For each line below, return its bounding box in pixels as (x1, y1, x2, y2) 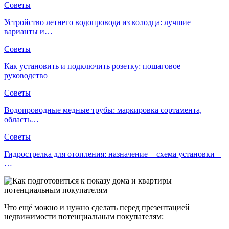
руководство (4, 71, 48, 80)
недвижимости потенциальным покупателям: (4, 212, 164, 221)
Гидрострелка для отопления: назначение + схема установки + (4, 149, 221, 158)
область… (4, 114, 39, 124)
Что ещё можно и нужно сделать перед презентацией (4, 202, 190, 212)
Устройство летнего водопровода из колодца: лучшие (4, 17, 191, 27)
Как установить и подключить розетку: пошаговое (4, 61, 180, 71)
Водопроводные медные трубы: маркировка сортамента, (4, 105, 202, 114)
